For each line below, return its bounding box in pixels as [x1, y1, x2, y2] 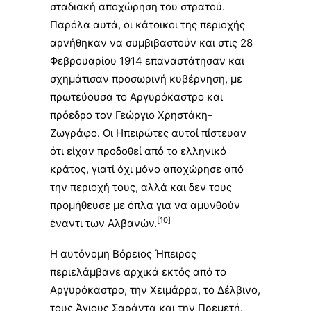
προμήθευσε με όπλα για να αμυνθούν [50, 199, 240, 212]
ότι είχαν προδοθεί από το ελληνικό [50, 144, 226, 158]
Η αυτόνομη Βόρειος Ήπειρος [50, 247, 196, 260]
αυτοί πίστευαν [169, 126, 246, 140]
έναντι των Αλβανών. [50, 217, 157, 230]
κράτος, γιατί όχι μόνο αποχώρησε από [50, 162, 244, 176]
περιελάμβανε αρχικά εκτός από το [50, 265, 226, 278]
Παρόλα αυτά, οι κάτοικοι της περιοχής [50, 18, 245, 31]
